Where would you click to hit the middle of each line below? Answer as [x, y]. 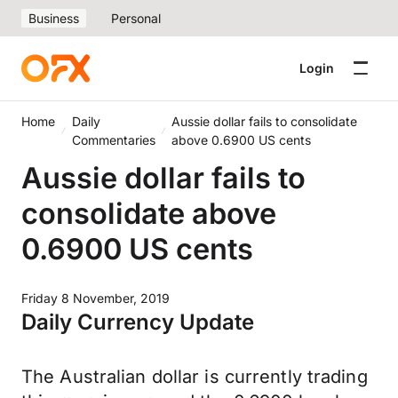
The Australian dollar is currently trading [195, 377]
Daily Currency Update [138, 322]
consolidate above [149, 213]
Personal [136, 18]
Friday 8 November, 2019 [96, 298]
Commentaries [113, 140]
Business [54, 18]
